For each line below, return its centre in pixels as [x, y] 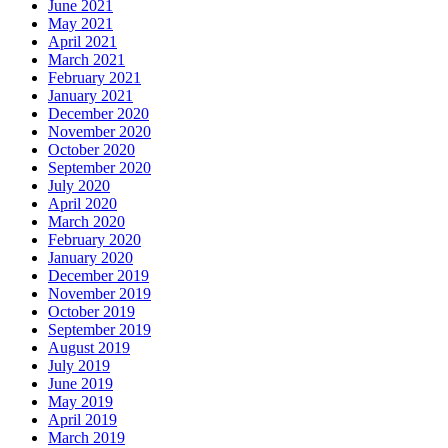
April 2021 [82, 42]
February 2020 [94, 240]
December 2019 [98, 276]
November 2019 [99, 294]
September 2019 [99, 330]
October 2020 [91, 150]
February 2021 [94, 78]
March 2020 [86, 222]
